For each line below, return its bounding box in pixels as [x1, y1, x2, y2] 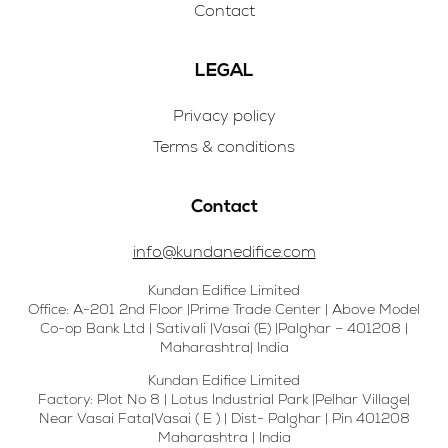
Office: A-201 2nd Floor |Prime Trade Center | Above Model [28, 300, 420, 319]
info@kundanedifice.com [132, 241, 316, 263]
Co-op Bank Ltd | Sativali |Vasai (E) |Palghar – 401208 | [40, 319, 408, 338]
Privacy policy [172, 105, 276, 127]
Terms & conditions [153, 136, 295, 158]
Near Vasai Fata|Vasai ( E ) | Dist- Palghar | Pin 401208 [38, 409, 410, 428]
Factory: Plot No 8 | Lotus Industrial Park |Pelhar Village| [38, 390, 410, 409]
